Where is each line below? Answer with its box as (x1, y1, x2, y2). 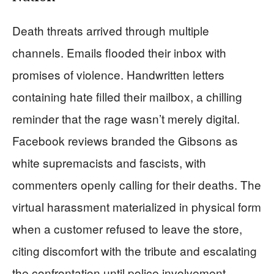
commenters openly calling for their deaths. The (12, 176, 261, 193)
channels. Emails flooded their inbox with (12, 44, 226, 61)
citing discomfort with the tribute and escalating (12, 242, 257, 259)
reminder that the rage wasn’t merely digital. (12, 110, 240, 127)
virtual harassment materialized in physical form (12, 198, 261, 215)
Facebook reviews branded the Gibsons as (12, 132, 238, 149)
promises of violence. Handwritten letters (12, 66, 224, 83)
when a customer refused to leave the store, (12, 220, 242, 237)
